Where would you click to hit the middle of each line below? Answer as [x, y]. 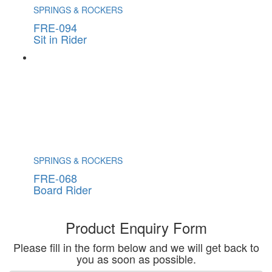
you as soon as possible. [136, 258]
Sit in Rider [60, 39]
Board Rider [63, 189]
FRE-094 [55, 27]
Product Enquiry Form [136, 227]
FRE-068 [55, 178]
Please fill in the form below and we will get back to [136, 247]
